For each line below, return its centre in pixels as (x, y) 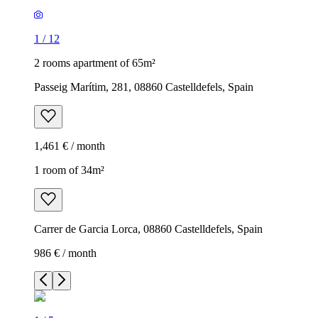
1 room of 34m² (69, 170)
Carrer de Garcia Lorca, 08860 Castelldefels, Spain (148, 229)
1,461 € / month (70, 146)
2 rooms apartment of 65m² (95, 62)
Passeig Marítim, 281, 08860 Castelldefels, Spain (144, 87)
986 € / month (65, 253)
